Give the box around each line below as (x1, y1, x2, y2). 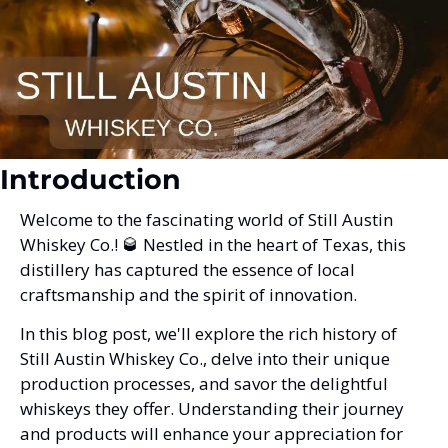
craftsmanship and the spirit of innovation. (20, 282, 361, 306)
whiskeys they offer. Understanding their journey (20, 396, 404, 420)
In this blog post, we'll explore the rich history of (20, 321, 397, 345)
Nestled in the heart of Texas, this (139, 232, 406, 256)
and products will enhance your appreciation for (20, 421, 403, 445)
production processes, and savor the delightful (20, 371, 388, 395)
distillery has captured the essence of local (20, 257, 355, 281)
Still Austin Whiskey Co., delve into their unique (20, 346, 390, 370)
